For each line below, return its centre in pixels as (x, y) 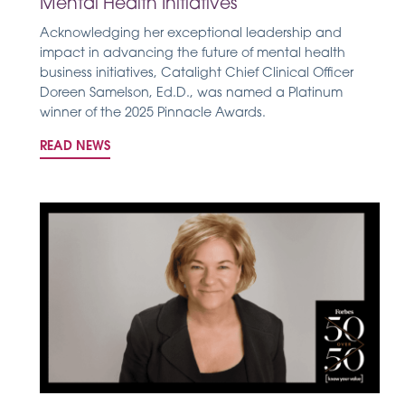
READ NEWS (75, 146)
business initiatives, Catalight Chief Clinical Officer (197, 74)
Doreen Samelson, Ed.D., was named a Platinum (191, 94)
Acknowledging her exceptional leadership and (191, 34)
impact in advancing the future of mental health (193, 54)
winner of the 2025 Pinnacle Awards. (153, 114)
